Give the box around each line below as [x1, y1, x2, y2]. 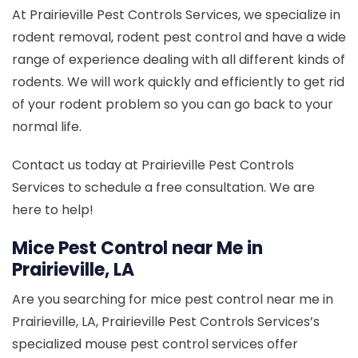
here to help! [12, 201, 93, 220]
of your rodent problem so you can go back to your [12, 95, 333, 114]
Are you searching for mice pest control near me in [12, 290, 333, 309]
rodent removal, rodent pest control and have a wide [12, 28, 346, 47]
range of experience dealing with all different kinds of [12, 50, 345, 70]
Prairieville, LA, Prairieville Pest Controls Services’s [12, 312, 320, 332]
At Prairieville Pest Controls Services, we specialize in [12, 6, 340, 25]
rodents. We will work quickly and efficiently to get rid [12, 73, 344, 92]
